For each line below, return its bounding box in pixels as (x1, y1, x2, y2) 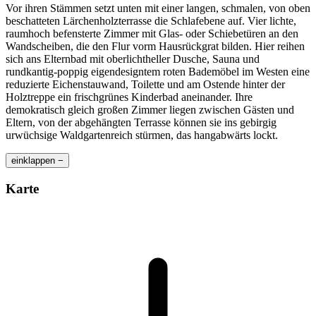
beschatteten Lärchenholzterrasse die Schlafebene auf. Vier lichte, (6, 15, 296, 28)
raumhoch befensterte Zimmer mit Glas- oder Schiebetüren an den (6, 28, 298, 40)
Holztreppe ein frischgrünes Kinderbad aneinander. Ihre (6, 91, 253, 104)
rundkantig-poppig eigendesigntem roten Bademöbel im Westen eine (6, 66, 310, 78)
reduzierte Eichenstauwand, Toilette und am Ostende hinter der (6, 78, 285, 91)
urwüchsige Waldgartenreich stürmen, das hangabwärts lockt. (6, 129, 278, 142)
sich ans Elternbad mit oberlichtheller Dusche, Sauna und (6, 53, 260, 66)
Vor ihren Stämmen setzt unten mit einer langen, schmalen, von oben (6, 2, 310, 15)
